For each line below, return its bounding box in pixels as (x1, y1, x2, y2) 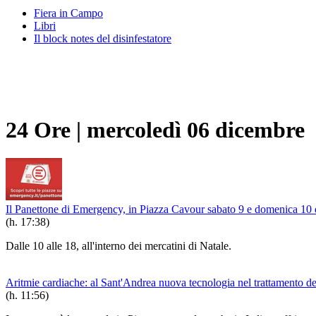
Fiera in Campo (34, 7, 103, 20)
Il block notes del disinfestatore (34, 32, 171, 45)
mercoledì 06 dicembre (87, 116, 305, 142)
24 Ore (6, 116, 71, 142)
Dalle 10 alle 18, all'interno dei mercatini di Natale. (6, 240, 231, 253)
